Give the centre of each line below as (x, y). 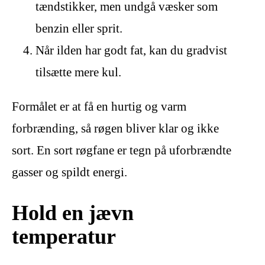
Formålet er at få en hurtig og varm (99, 106)
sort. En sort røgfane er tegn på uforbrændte (122, 150)
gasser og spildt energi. (70, 172)
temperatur (64, 236)
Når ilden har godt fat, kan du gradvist (131, 50)
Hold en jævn (73, 212)
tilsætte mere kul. (78, 72)
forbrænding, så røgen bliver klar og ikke (115, 128)
